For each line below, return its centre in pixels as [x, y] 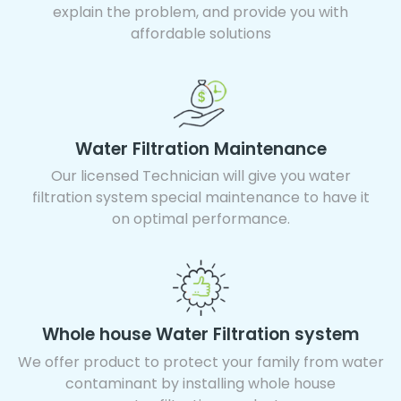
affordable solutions [200, 33]
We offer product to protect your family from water [200, 362]
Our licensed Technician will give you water [200, 175]
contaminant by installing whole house [200, 383]
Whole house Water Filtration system [200, 334]
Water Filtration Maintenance [200, 149]
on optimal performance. [200, 218]
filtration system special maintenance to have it [200, 197]
